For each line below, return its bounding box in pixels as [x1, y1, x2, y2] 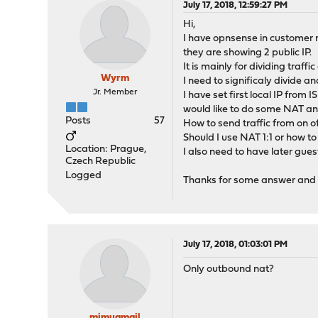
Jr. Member [93, 88, 138, 97]
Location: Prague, [65, 144, 147, 155]
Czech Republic [65, 156, 136, 167]
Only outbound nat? [183, 264, 275, 275]
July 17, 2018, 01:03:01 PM [183, 240, 288, 249]
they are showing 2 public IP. [183, 48, 312, 58]
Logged [65, 170, 102, 181]
